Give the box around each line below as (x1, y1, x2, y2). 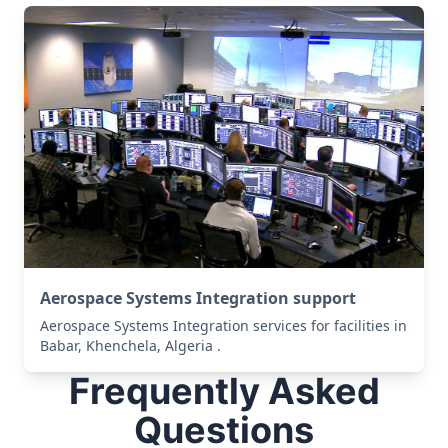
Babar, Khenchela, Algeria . (40, 335, 221, 355)
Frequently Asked (68, 368, 380, 413)
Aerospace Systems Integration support (40, 286, 356, 309)
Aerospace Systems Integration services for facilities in (40, 315, 407, 335)
